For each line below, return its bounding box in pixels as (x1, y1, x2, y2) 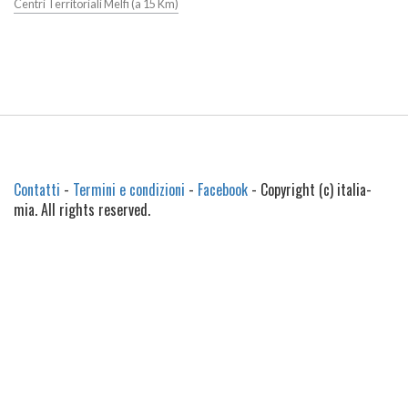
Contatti (14, 178, 60, 200)
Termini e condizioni (73, 178, 185, 200)
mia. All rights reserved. (14, 198, 150, 220)
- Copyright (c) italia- (248, 178, 372, 200)
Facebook (198, 178, 248, 200)
